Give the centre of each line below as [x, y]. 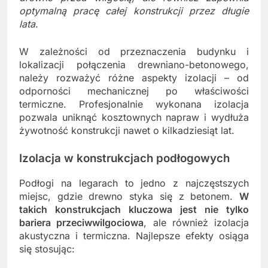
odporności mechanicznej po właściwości [134, 91]
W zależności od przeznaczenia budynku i [134, 52]
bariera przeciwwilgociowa [82, 223]
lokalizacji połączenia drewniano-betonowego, [134, 65]
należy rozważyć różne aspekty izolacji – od [134, 78]
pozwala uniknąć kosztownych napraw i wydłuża [134, 118]
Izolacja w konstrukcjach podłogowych [124, 159]
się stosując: [47, 249]
